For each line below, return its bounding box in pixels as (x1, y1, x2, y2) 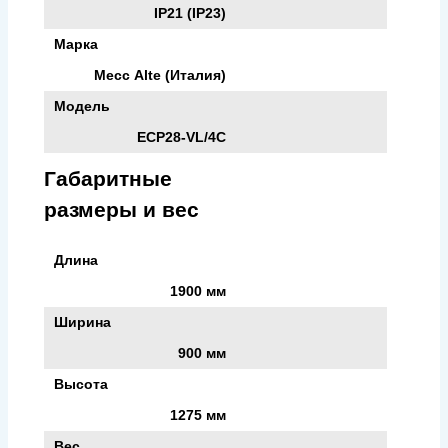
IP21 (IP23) (153, 4, 226, 21)
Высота (54, 375, 108, 392)
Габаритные (44, 166, 172, 190)
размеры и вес (44, 197, 199, 221)
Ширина (54, 313, 111, 330)
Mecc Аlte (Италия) (93, 66, 226, 83)
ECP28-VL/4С (136, 128, 226, 145)
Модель (54, 97, 110, 114)
